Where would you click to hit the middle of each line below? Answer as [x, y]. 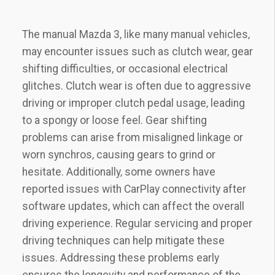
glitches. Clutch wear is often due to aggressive [137, 86]
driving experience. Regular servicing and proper [137, 223]
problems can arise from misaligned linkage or [133, 137]
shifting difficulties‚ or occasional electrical [125, 68]
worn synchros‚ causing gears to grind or [119, 154]
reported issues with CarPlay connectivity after [134, 189]
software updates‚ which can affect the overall [133, 206]
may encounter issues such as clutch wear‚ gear [137, 51]
